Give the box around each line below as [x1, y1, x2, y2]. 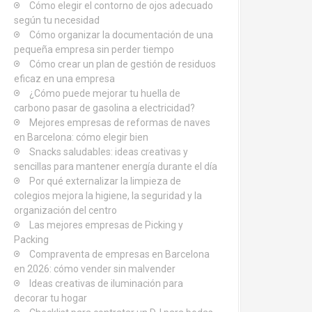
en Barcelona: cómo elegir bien [14, 132, 148, 143]
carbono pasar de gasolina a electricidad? [14, 102, 195, 114]
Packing [14, 234, 49, 245]
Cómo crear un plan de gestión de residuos [29, 58, 216, 70]
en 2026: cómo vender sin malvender [14, 263, 175, 274]
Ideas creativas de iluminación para [29, 278, 183, 289]
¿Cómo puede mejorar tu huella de [29, 88, 180, 99]
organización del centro [14, 205, 117, 216]
